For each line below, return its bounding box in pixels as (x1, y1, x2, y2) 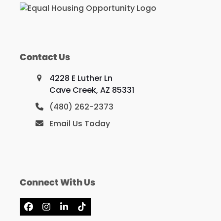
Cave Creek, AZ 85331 (49, 84, 134, 96)
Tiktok (81, 204, 109, 217)
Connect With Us (19, 176, 95, 189)
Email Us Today (49, 118, 110, 130)
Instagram (45, 204, 92, 217)
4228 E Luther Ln (49, 73, 112, 84)
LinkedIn (63, 204, 99, 217)
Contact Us (19, 51, 70, 64)
